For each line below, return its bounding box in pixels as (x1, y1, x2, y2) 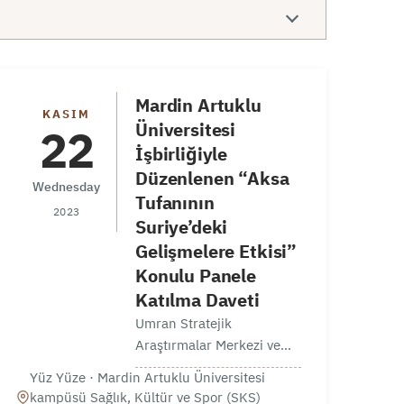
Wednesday (32, 178, 101, 195)
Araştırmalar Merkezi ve (135, 335, 281, 353)
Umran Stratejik (135, 314, 233, 332)
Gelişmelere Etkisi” (135, 237, 298, 265)
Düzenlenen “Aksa (135, 164, 289, 192)
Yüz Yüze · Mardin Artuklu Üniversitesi (30, 368, 266, 386)
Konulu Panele (135, 262, 256, 289)
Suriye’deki (135, 213, 228, 241)
